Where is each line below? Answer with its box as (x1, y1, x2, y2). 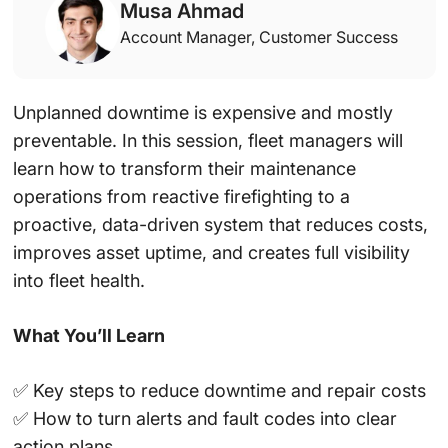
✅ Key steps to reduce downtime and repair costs (12, 380, 426, 402)
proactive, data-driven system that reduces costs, (12, 214, 428, 236)
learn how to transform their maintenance (12, 158, 356, 180)
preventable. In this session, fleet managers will (12, 130, 403, 152)
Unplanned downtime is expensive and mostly (12, 102, 393, 124)
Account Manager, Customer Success (119, 27, 398, 48)
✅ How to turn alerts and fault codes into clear (12, 408, 397, 430)
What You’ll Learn (12, 325, 165, 347)
